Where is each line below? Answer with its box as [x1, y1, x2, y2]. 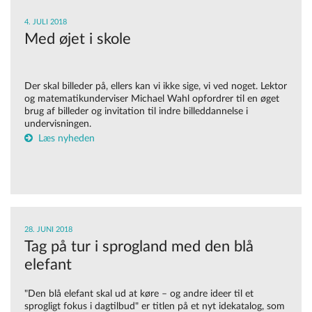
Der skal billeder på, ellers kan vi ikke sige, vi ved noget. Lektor [24, 81, 287, 92]
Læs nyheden [38, 134, 95, 144]
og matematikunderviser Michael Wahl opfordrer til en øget [24, 94, 279, 104]
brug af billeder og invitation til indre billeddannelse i [24, 107, 248, 117]
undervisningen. [24, 119, 91, 130]
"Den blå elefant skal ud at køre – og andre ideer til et [24, 289, 253, 299]
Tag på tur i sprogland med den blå [24, 239, 253, 255]
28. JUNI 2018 [24, 226, 72, 234]
